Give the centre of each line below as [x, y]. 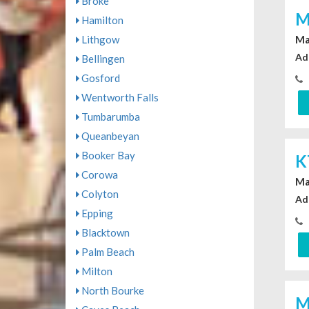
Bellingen [102, 59]
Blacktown [104, 232]
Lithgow [99, 39]
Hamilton [101, 20]
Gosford [99, 78]
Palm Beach [107, 252]
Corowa [98, 175]
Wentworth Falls [119, 97]
